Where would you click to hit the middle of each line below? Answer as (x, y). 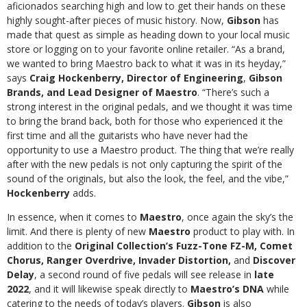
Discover (274, 260)
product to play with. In (243, 231)
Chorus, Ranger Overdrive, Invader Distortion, (119, 260)
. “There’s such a (233, 92)
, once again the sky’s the (237, 217)
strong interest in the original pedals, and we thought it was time (150, 106)
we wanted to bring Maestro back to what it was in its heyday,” (146, 63)
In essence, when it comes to (73, 217)
